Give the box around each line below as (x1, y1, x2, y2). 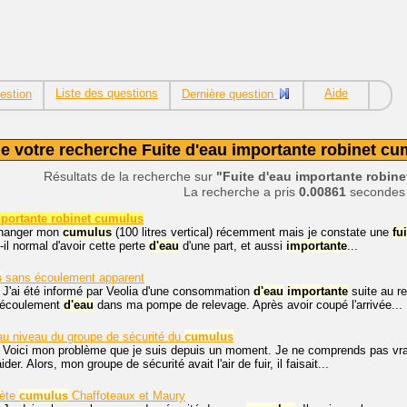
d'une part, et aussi (179, 238, 286, 253)
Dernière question (182, 87, 277, 101)
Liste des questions (55, 86, 158, 100)
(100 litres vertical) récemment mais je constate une (112, 224, 392, 239)
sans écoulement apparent (2, 270, 144, 284)
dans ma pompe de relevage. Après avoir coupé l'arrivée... (94, 297, 402, 312)
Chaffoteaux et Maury (68, 388, 185, 402)
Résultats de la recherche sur (43, 169, 216, 184)
